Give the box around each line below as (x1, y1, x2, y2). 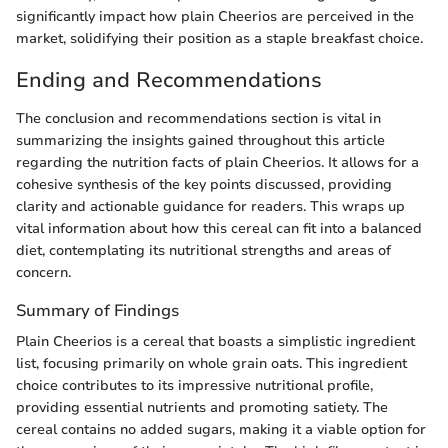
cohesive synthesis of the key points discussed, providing (16, 174, 392, 194)
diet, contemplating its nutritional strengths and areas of (16, 240, 391, 260)
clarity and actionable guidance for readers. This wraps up (16, 196, 405, 216)
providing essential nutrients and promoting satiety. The (16, 398, 388, 418)
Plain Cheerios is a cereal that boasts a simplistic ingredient (16, 332, 415, 352)
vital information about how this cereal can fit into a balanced (16, 218, 422, 238)
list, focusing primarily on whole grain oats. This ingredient (16, 354, 407, 374)
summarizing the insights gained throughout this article (16, 130, 385, 150)
